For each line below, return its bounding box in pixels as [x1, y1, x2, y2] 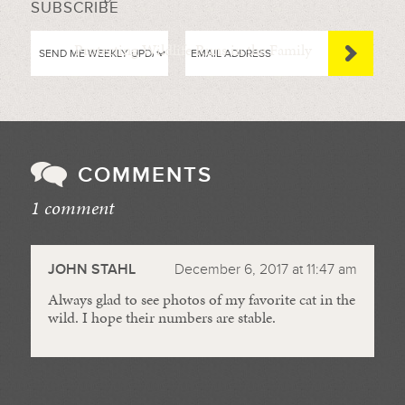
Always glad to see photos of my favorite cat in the [47, 288, 355, 311]
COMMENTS [77, 162, 212, 188]
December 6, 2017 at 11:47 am [174, 260, 358, 279]
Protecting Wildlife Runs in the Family [73, 39, 312, 61]
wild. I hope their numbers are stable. [47, 306, 276, 329]
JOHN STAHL [47, 260, 136, 279]
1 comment [30, 194, 114, 221]
